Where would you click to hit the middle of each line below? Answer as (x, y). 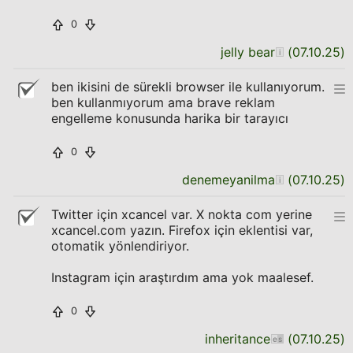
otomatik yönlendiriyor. (120, 246)
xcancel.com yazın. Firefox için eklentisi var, (182, 230)
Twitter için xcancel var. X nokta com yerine (182, 214)
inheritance (238, 339)
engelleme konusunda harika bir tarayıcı (170, 118)
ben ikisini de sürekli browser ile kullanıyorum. (188, 87)
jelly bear (248, 52)
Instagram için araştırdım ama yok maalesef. (182, 277)
